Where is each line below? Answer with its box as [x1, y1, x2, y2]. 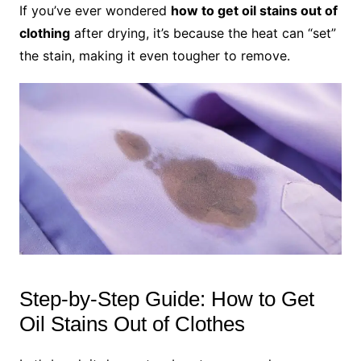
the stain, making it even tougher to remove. [19, 48, 290, 64]
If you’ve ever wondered [19, 2, 171, 19]
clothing [19, 25, 70, 42]
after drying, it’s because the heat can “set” [69, 25, 336, 42]
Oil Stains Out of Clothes [19, 312, 245, 337]
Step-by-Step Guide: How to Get [19, 287, 314, 312]
